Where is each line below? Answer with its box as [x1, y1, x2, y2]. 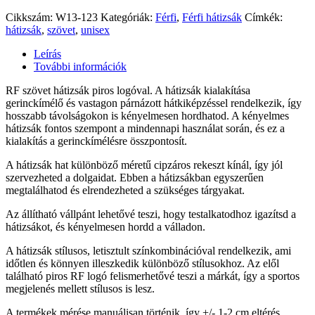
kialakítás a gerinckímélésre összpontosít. [6, 134, 187, 147]
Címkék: [245, 11, 283, 23]
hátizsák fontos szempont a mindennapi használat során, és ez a [6, 122, 285, 134]
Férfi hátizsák [182, 11, 242, 23]
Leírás [34, 47, 61, 60]
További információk [34, 60, 127, 72]
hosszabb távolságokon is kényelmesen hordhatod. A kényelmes [6, 109, 289, 122]
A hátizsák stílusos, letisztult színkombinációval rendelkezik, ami [6, 244, 291, 257]
